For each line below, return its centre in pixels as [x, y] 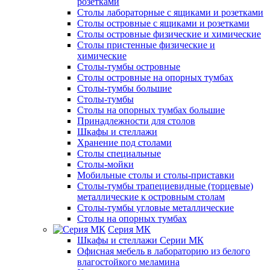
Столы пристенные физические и [146, 45]
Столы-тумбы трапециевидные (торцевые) [165, 186]
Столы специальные [119, 153]
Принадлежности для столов [136, 121]
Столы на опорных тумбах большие [151, 110]
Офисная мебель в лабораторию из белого [164, 251]
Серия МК [129, 229]
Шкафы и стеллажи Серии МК [140, 240]
